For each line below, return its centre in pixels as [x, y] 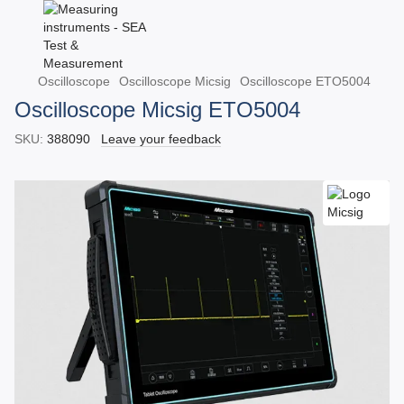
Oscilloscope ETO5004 [305, 81]
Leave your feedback [161, 139]
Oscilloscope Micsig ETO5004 [157, 110]
